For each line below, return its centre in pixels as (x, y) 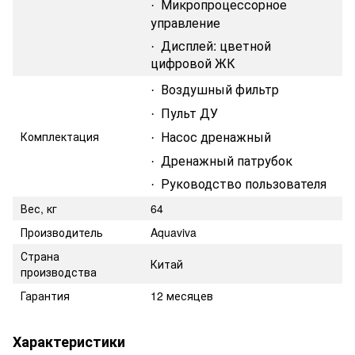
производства (59, 271)
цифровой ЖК (193, 63)
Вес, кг (39, 208)
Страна (40, 256)
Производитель (62, 232)
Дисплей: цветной (213, 45)
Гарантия (45, 295)
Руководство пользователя (240, 183)
